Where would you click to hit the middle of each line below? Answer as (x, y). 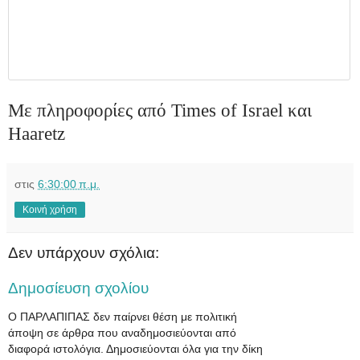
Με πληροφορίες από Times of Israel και (160, 110)
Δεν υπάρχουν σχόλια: (84, 253)
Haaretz (37, 133)
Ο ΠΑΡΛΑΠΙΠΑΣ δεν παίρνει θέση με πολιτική (123, 317)
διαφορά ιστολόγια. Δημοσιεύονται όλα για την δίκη (135, 349)
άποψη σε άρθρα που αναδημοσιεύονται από (122, 333)
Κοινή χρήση (50, 210)
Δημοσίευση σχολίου (78, 288)
